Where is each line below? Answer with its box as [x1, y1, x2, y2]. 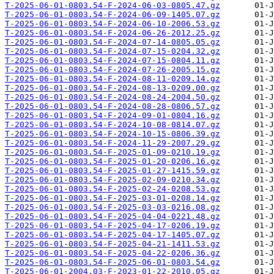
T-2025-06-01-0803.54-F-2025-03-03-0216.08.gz [5, 202, 220, 212]
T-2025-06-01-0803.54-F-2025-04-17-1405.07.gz [5, 230, 220, 240]
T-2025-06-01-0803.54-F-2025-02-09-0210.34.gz [5, 175, 220, 185]
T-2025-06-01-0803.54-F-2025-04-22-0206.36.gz [5, 248, 220, 258]
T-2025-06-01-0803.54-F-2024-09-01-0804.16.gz [5, 111, 220, 120]
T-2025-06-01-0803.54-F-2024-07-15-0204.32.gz [5, 46, 220, 56]
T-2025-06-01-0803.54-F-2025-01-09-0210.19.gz [5, 147, 220, 157]
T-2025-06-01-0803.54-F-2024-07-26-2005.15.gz [5, 65, 220, 75]
